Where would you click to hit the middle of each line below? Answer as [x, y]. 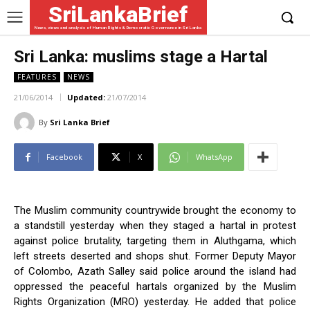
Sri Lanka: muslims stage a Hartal [141, 57]
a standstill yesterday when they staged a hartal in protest [155, 226]
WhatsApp [214, 157]
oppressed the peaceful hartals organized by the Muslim [155, 287]
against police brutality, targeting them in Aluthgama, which [155, 241]
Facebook [64, 157]
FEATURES [37, 77]
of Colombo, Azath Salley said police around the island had [155, 272]
